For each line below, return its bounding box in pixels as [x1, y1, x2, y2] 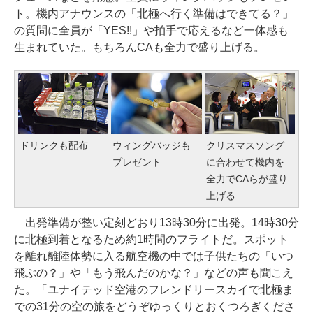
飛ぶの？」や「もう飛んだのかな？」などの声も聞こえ [14, 266, 293, 279]
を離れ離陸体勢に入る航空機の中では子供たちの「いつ [14, 249, 293, 262]
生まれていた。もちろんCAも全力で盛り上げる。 [14, 41, 265, 54]
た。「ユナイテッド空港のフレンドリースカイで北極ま [14, 283, 293, 296]
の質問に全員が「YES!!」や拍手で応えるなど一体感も [14, 24, 289, 37]
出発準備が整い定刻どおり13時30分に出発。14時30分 [14, 216, 299, 228]
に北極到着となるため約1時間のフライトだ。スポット [14, 233, 289, 245]
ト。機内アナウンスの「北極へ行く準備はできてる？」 [14, 8, 293, 20]
